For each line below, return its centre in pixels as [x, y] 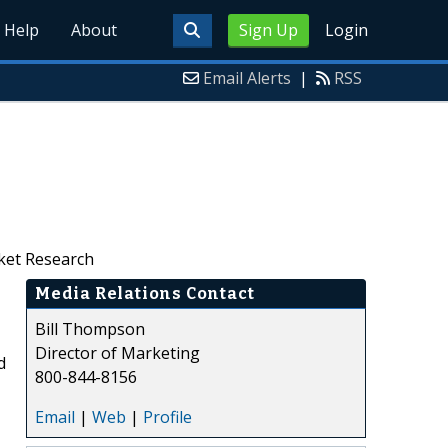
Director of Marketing [117, 352]
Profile [167, 416]
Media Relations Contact [145, 293]
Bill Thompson [90, 328]
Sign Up [268, 30]
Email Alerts [247, 78]
